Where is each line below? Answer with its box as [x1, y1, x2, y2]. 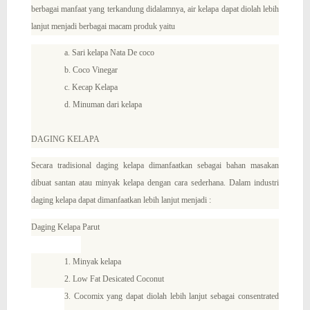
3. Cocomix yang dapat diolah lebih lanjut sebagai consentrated [64, 291, 279, 301]
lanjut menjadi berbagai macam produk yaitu [30, 21, 177, 31]
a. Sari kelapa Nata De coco [64, 47, 154, 57]
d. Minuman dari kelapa [64, 99, 142, 109]
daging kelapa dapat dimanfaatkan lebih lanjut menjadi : [30, 195, 211, 206]
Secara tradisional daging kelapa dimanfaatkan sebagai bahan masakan [30, 161, 279, 171]
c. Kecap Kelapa [64, 82, 118, 92]
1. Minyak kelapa [64, 256, 121, 266]
